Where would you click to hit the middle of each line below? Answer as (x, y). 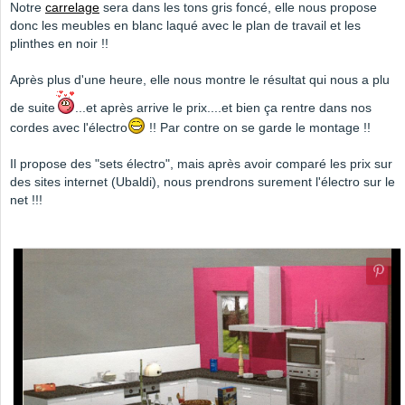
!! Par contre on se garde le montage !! (258, 128)
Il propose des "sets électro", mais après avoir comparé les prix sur (201, 164)
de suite (33, 108)
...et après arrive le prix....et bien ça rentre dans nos (223, 108)
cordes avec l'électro (69, 128)
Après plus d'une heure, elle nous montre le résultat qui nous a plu (200, 80)
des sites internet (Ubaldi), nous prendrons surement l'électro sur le (202, 182)
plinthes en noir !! (59, 44)
